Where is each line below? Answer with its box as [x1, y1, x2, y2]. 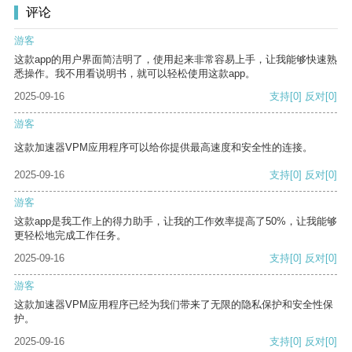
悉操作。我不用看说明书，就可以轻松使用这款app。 [14, 68, 255, 80]
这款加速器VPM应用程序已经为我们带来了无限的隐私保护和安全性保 [14, 299, 333, 311]
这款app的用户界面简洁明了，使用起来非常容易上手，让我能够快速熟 [14, 53, 337, 66]
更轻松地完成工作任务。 [14, 229, 126, 242]
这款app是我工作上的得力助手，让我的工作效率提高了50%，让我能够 [14, 215, 337, 228]
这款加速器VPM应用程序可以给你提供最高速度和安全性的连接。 [14, 141, 313, 154]
